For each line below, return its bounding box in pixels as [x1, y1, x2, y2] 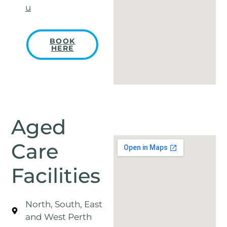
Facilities [11, 163, 101, 188]
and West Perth [25, 212, 92, 222]
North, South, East [25, 199, 102, 210]
